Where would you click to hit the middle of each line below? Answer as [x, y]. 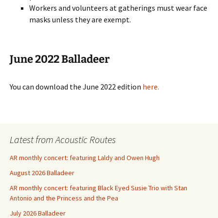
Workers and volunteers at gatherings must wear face [118, 8]
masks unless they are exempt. [80, 19]
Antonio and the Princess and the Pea [64, 198]
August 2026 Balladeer [42, 173]
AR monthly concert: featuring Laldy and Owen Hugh [85, 158]
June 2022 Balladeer [60, 59]
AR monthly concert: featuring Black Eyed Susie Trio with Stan [99, 188]
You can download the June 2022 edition [76, 87]
